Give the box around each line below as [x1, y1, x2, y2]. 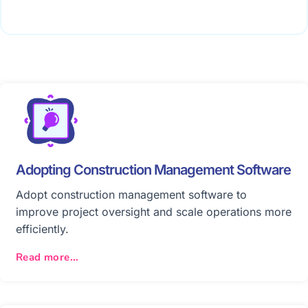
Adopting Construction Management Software [16, 161, 291, 178]
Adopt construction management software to [16, 187, 247, 201]
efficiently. [16, 221, 69, 236]
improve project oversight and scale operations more [16, 204, 291, 219]
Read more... [16, 250, 79, 264]
